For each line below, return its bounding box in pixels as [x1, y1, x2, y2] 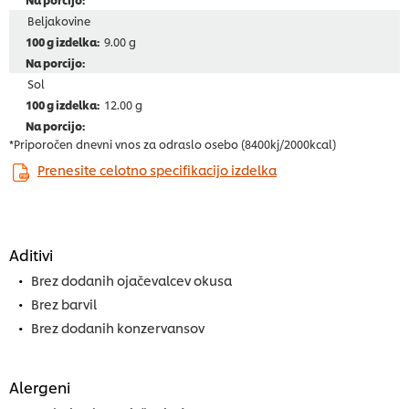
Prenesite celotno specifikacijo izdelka [37, 161, 277, 179]
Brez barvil [31, 294, 97, 312]
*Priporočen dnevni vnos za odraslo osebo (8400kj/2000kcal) [9, 136, 336, 152]
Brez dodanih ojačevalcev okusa [31, 270, 232, 288]
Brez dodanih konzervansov [31, 318, 204, 336]
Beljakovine [27, 13, 90, 29]
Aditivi [9, 243, 53, 265]
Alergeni [9, 375, 70, 397]
